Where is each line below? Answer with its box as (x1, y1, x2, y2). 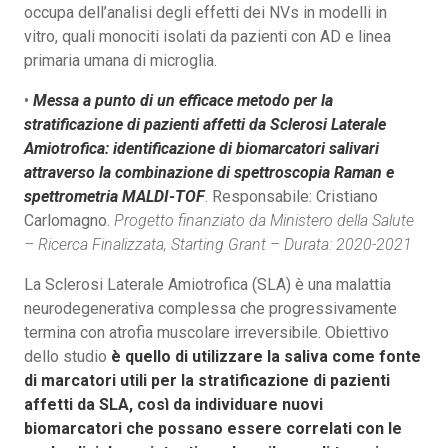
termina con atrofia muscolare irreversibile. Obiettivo (24, 322, 389, 342)
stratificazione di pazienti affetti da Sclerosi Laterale (24, 114, 386, 134)
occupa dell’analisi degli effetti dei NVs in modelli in (24, 2, 387, 22)
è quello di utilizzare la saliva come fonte (111, 346, 421, 366)
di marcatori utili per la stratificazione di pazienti (24, 370, 390, 390)
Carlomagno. (24, 210, 114, 230)
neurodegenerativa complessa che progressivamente (24, 298, 397, 318)
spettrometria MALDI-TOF (24, 186, 205, 206)
